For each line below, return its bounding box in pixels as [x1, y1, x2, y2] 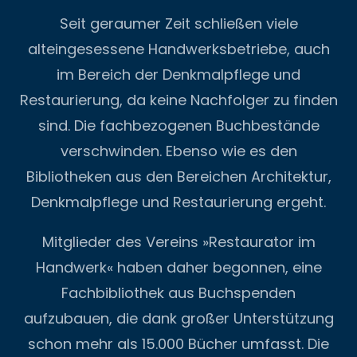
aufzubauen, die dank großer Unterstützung [23, 308, 334, 328]
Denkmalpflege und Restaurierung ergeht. [31, 191, 326, 212]
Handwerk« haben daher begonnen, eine [35, 257, 322, 277]
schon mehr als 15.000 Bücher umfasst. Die [28, 333, 329, 354]
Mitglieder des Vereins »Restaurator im [41, 231, 316, 252]
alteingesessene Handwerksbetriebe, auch [27, 38, 330, 59]
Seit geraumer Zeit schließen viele [59, 13, 298, 33]
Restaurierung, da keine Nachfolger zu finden [19, 89, 338, 110]
